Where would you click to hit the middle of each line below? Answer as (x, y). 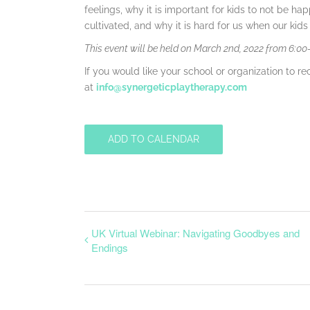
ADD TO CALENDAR (154, 139)
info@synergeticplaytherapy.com (172, 87)
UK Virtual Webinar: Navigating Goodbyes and (195, 233)
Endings (110, 247)
